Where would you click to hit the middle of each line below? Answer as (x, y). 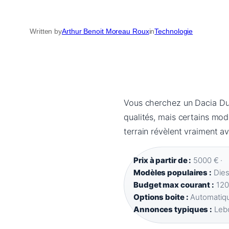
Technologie (174, 31)
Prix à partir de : (163, 161)
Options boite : (161, 197)
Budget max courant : (174, 185)
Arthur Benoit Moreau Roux (106, 31)
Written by (46, 31)
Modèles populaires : (173, 173)
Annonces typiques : (173, 210)
